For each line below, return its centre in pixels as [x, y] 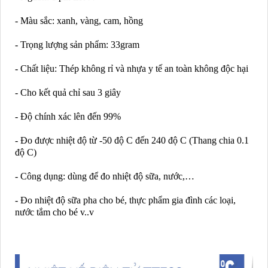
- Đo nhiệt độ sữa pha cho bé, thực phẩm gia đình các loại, [126, 200]
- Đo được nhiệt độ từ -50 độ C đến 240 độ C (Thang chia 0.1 [132, 141]
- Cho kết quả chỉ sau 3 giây [68, 93]
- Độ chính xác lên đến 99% [68, 117]
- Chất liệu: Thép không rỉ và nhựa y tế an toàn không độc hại [132, 69]
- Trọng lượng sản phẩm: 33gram [77, 45]
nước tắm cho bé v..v [55, 212]
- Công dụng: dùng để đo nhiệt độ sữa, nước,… [105, 176]
